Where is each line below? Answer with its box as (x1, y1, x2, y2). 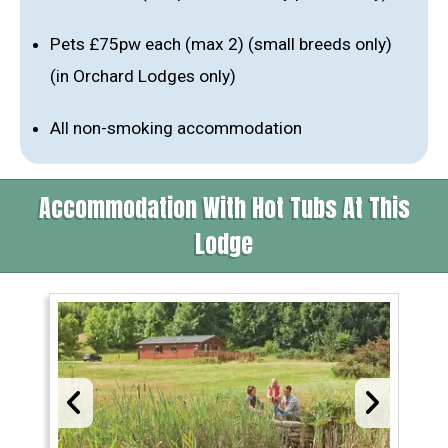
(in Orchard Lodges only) (50, 66, 236, 87)
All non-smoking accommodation (50, 118, 302, 139)
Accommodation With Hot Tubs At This (38, 190, 410, 227)
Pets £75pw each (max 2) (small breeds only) (50, 34, 392, 55)
